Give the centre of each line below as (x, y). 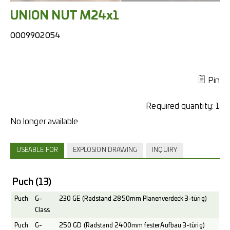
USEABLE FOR (37, 150)
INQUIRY (165, 150)
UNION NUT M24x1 (65, 16)
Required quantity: (181, 106)
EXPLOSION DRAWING (105, 150)
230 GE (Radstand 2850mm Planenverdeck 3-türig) (133, 199)
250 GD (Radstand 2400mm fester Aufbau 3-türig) (132, 226)
